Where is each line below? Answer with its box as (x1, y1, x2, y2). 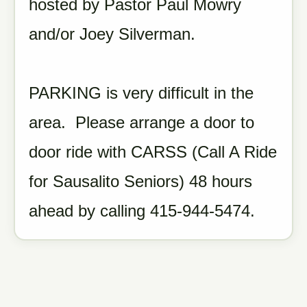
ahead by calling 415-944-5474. (29, 201, 255, 220)
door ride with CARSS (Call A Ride (29, 143, 277, 161)
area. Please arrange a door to (29, 113, 254, 132)
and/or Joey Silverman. (29, 25, 195, 43)
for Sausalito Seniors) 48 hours (29, 172, 252, 191)
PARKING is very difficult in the (29, 84, 254, 102)
